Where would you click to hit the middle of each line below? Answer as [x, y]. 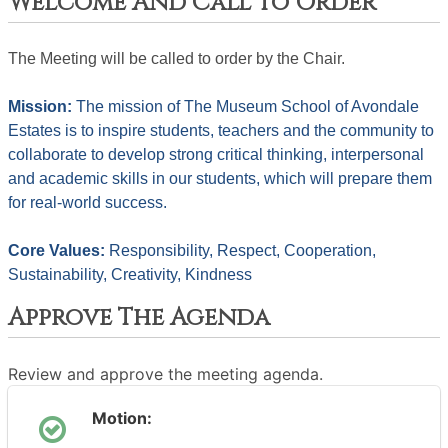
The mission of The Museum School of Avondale [247, 106]
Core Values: [58, 250]
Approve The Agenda [139, 318]
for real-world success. [87, 202]
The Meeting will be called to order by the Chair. [178, 58]
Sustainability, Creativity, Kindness [130, 274]
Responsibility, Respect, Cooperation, [242, 250]
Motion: [122, 418]
